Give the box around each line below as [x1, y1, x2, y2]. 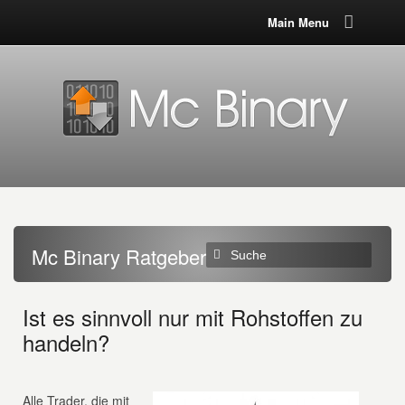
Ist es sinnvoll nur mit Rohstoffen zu [23, 301, 363, 333]
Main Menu [267, 14, 329, 31]
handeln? [23, 326, 110, 358]
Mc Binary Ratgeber [32, 242, 206, 270]
